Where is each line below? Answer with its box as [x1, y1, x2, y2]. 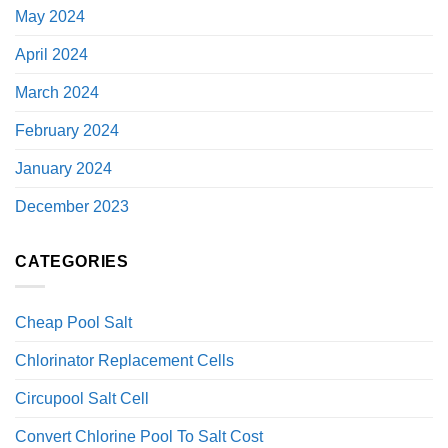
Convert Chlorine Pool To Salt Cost [15, 427, 263, 445]
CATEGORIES [15, 253, 129, 271]
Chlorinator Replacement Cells [15, 351, 234, 369]
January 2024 [15, 160, 112, 178]
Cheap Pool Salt [15, 313, 132, 331]
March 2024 [15, 84, 99, 102]
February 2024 [15, 122, 119, 140]
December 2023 [15, 198, 129, 216]
